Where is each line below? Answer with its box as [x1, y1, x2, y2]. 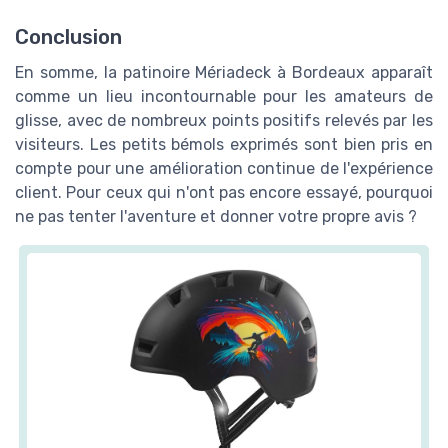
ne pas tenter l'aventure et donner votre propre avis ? [15, 206, 417, 226]
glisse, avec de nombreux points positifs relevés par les [15, 110, 433, 130]
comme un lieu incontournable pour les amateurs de [15, 86, 433, 106]
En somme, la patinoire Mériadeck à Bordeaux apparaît [15, 62, 433, 82]
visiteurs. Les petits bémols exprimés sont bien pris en [15, 134, 433, 154]
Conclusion [15, 24, 122, 49]
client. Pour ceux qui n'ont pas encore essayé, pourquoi [15, 182, 433, 202]
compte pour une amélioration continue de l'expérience [15, 158, 433, 178]
